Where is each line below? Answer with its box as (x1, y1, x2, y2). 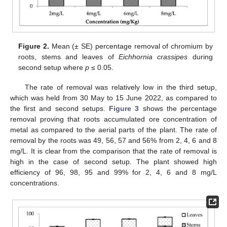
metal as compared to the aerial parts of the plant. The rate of (10, 125, 217, 134)
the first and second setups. (10, 104, 109, 112)
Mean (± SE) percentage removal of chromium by (49, 42, 213, 51)
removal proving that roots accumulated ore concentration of (10, 115, 217, 123)
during (187, 53, 213, 61)
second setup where (18, 63, 86, 72)
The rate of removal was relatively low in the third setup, (24, 83, 217, 91)
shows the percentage (139, 104, 217, 112)
